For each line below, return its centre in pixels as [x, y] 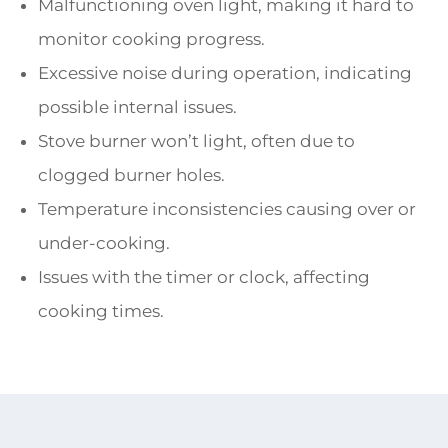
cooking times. [101, 311]
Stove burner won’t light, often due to [196, 141]
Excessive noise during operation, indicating [225, 73]
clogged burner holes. [131, 175]
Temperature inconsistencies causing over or [227, 209]
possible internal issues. [137, 107]
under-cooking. [104, 243]
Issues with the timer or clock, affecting [204, 277]
